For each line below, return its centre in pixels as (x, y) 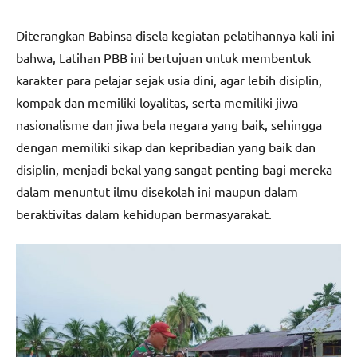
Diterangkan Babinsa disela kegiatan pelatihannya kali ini (175, 35)
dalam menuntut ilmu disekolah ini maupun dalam (157, 191)
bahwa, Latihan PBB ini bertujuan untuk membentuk (163, 57)
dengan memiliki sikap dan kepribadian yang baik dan (166, 146)
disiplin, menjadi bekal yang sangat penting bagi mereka (174, 169)
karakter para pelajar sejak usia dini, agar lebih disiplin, (169, 79)
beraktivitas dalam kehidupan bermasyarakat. (144, 213)
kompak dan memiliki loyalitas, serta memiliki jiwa (157, 102)
